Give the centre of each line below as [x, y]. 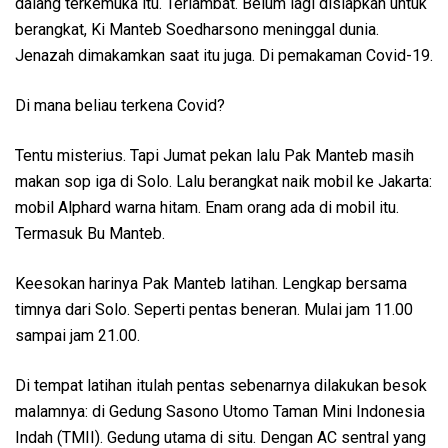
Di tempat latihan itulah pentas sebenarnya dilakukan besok [221, 385]
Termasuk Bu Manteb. [90, 233]
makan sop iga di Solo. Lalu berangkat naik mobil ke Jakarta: [223, 181]
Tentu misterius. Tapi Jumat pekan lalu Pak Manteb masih [214, 155]
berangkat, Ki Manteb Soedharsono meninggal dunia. [197, 29]
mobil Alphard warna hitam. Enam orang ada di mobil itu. [207, 207]
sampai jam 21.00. [77, 335]
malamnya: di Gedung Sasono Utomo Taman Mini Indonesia [220, 411]
